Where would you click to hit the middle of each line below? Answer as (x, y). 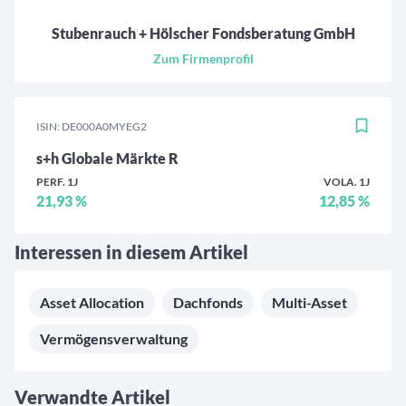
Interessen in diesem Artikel (131, 252)
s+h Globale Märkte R (107, 159)
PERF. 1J (57, 182)
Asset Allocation (92, 303)
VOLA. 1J (347, 182)
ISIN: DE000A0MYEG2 (92, 127)
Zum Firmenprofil (203, 59)
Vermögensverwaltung (114, 339)
